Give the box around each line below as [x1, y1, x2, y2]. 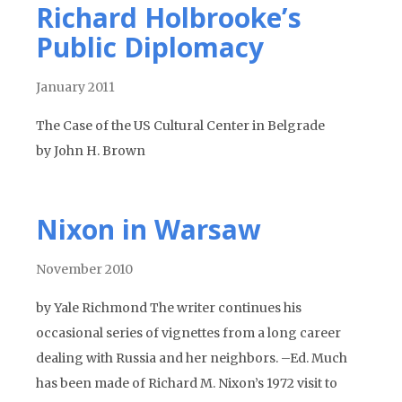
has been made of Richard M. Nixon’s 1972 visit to [36, 375, 337, 391]
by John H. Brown [36, 143, 145, 159]
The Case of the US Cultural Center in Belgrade [36, 118, 325, 134]
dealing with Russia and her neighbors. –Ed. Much [36, 350, 347, 366]
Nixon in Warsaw [36, 211, 261, 248]
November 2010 [36, 261, 133, 277]
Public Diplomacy [36, 29, 264, 66]
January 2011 [36, 79, 115, 95]
